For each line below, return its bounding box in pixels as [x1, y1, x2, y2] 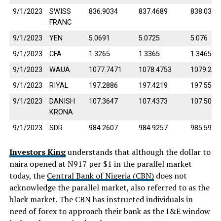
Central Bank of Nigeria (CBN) [46, 170, 154, 181]
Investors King [9, 146, 66, 157]
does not [153, 170, 187, 181]
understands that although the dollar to [65, 146, 211, 157]
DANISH [49, 97, 75, 106]
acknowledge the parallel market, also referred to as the [9, 182, 210, 193]
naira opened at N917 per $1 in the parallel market [9, 158, 192, 169]
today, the [9, 170, 47, 181]
